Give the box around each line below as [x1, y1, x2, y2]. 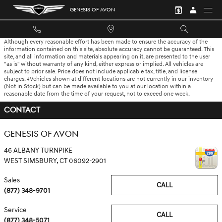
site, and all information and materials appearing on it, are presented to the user [4, 53, 210, 60]
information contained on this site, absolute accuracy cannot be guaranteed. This [4, 46, 214, 53]
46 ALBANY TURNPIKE [4, 146, 72, 155]
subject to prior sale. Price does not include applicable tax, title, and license [4, 68, 197, 75]
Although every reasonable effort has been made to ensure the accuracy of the [4, 38, 208, 46]
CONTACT [4, 106, 40, 115]
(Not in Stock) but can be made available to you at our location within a [4, 83, 191, 90]
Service [4, 205, 27, 214]
